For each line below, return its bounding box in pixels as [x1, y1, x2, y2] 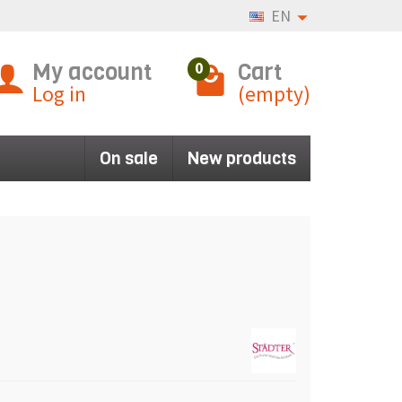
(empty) [238, 81, 310, 107]
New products [188, 147, 296, 170]
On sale [100, 147, 158, 170]
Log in [32, 81, 86, 107]
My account [32, 57, 152, 87]
